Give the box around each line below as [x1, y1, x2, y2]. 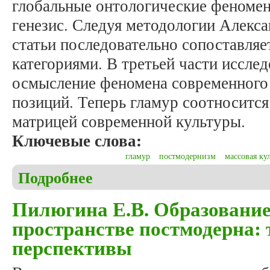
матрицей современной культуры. [12, 110, 245, 133]
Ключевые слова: [12, 128, 147, 152]
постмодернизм [159, 150, 216, 162]
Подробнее [18, 166, 93, 189]
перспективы [12, 233, 132, 262]
